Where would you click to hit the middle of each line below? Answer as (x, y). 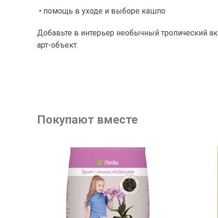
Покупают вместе (87, 120)
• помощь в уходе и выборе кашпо (102, 11)
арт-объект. (58, 45)
